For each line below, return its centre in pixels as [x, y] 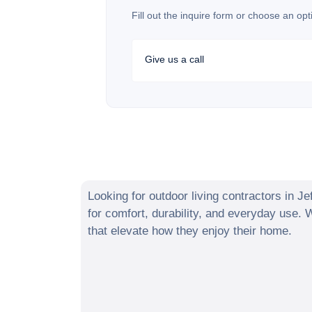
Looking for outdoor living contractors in [193, 196]
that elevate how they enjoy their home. [190, 231]
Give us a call [174, 60]
